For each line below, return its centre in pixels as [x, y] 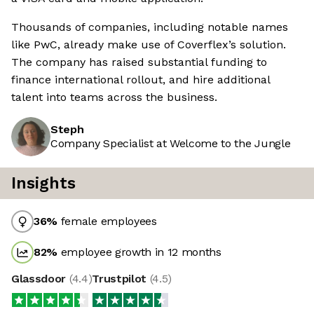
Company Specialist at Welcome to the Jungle [171, 144]
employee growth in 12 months [139, 252]
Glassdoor [40, 279]
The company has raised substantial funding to [139, 62]
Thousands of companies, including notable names [150, 27]
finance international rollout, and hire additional [141, 80]
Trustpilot [121, 279]
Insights [43, 184]
